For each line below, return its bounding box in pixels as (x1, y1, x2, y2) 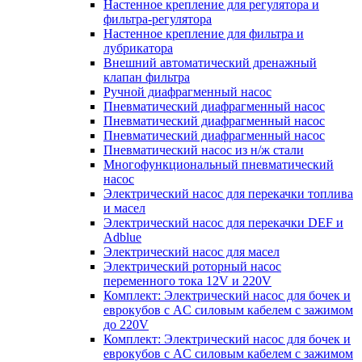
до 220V (103, 318, 149, 331)
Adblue (103, 230, 141, 244)
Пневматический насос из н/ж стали (103, 143, 304, 157)
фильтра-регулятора (103, 12, 212, 26)
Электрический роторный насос (103, 259, 281, 273)
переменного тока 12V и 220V (103, 274, 271, 288)
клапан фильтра (103, 70, 190, 84)
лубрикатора (103, 41, 173, 55)
